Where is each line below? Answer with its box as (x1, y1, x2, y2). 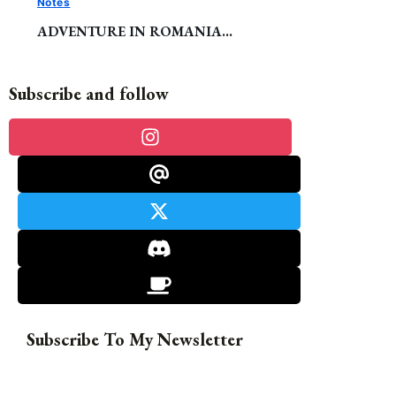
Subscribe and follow (9, 81, 169, 105)
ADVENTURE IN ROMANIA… (37, 21, 232, 41)
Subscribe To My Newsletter (27, 327, 243, 351)
